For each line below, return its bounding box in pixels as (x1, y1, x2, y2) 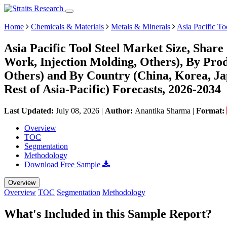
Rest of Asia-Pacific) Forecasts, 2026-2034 (4, 82, 221, 96)
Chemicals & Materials (31, 22, 104, 31)
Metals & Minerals (111, 22, 170, 31)
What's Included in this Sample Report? (4, 207, 212, 220)
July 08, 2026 (56, 106, 99, 115)
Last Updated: (4, 106, 56, 115)
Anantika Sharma (135, 106, 191, 115)
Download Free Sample (24, 160, 102, 169)
